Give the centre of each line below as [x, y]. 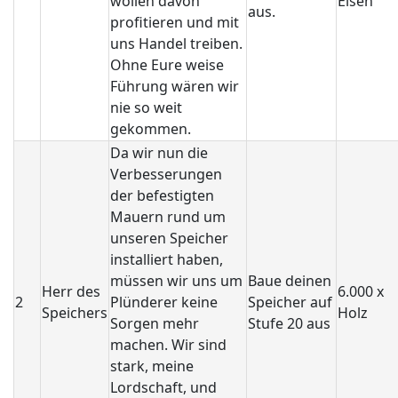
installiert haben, [167, 259]
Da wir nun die [159, 153]
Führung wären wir [175, 86]
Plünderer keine [164, 302]
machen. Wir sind [168, 345]
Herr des [71, 291]
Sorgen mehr [155, 323]
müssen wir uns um [176, 281]
